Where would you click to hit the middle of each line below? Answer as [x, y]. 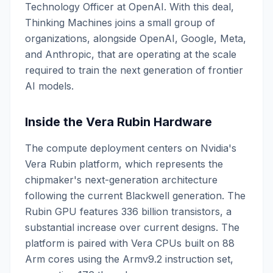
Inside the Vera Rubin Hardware [119, 122]
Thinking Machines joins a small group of [120, 23]
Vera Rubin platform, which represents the [124, 164]
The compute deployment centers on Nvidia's [131, 148]
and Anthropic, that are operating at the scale [131, 54]
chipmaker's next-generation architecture [121, 180]
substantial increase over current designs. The [132, 227]
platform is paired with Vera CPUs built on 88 [130, 243]
